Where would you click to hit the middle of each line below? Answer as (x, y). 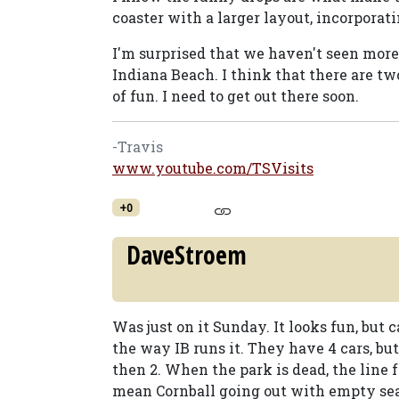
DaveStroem (187, 255)
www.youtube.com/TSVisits (213, 168)
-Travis (138, 147)
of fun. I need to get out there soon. (236, 96)
